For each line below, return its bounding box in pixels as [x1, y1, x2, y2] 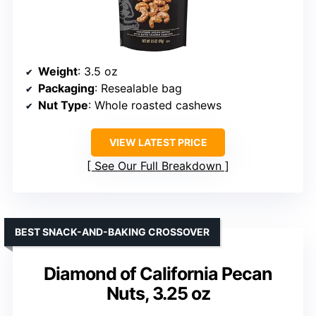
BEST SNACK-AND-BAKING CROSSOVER [15, 226, 209, 238]
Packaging [38, 81, 95, 95]
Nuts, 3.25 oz [106, 283, 210, 304]
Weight [38, 64, 78, 78]
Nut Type [38, 98, 88, 112]
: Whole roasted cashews [88, 98, 221, 112]
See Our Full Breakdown [95, 159, 221, 173]
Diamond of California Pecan [44, 263, 272, 284]
